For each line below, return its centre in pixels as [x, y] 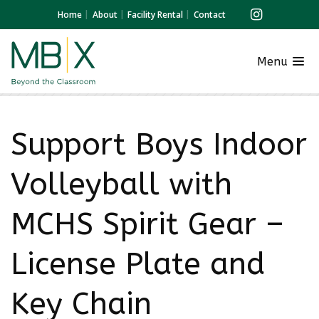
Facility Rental [156, 15]
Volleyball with [121, 184]
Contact [210, 15]
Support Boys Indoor [159, 145]
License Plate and [138, 264]
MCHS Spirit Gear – [147, 224]
